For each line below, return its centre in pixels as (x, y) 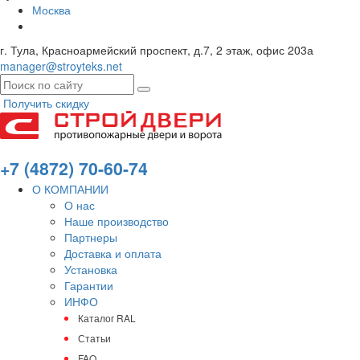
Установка (91, 269)
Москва (51, 10)
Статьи (94, 338)
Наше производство (117, 221)
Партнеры (91, 237)
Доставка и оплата (113, 253)
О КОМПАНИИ (70, 189)
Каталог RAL (107, 318)
